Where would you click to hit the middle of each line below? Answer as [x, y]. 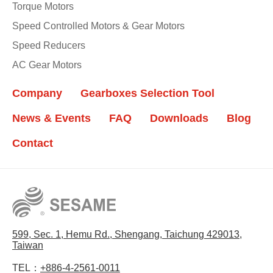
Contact [33, 143]
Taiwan [28, 246]
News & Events [51, 118]
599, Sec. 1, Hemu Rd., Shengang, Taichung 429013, [127, 235]
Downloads [179, 118]
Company [37, 93]
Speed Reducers [49, 45]
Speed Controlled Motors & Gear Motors [98, 26]
